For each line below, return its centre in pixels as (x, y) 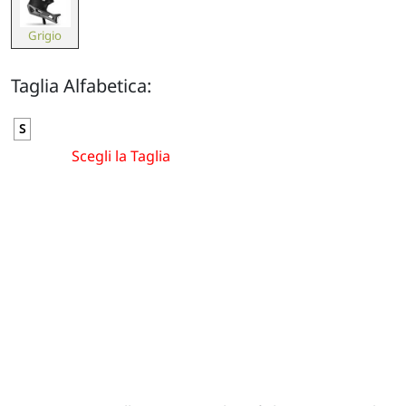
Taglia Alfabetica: (81, 86)
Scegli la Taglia (121, 155)
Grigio (45, 36)
